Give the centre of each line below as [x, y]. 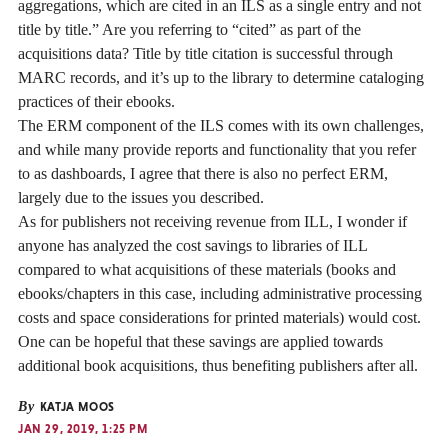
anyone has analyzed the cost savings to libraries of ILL [192, 245]
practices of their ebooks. [96, 101]
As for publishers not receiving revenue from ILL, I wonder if [212, 221]
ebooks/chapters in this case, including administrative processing [220, 293]
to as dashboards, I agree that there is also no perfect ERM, [203, 173]
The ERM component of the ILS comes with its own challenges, [221, 125]
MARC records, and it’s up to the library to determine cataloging [221, 77]
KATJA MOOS [75, 406]
